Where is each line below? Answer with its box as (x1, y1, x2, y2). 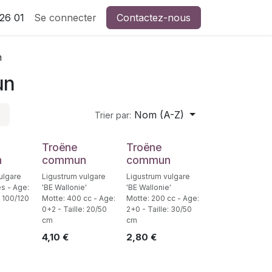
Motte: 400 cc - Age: (41, 194, 115, 203)
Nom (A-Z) (134, 109, 185, 121)
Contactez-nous (117, 12, 191, 24)
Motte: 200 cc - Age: (126, 194, 199, 203)
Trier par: (95, 110, 132, 120)
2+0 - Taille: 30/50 (126, 205, 192, 214)
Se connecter (34, 12, 97, 24)
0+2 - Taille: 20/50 (41, 205, 107, 214)
